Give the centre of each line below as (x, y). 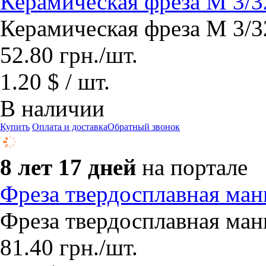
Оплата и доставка (70, 127)
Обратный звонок (144, 127)
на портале (195, 167)
